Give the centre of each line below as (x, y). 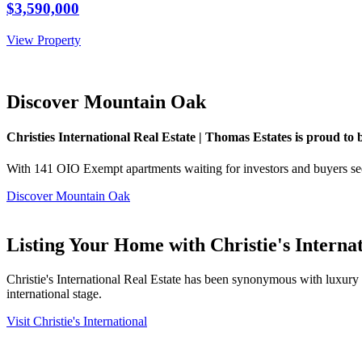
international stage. (54, 294)
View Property (44, 40)
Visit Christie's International (77, 322)
